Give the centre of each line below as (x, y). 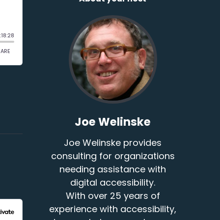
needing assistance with (113, 169)
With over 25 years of (113, 196)
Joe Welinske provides (113, 143)
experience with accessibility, (113, 209)
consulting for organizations (113, 156)
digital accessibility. (113, 183)
